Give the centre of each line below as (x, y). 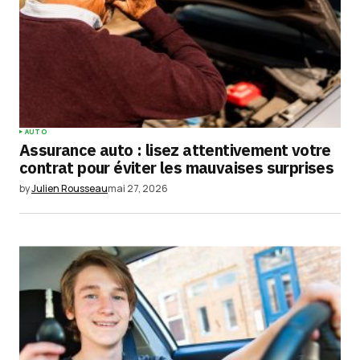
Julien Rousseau (70, 189)
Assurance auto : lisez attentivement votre (175, 150)
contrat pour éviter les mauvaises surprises (177, 168)
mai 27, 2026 (138, 189)
